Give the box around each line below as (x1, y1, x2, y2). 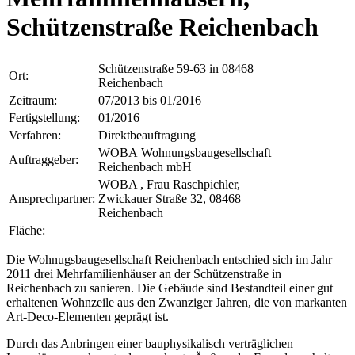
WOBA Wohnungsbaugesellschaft (98, 145, 271, 159)
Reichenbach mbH (98, 159, 192, 174)
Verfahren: (9, 128, 61, 142)
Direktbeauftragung (98, 128, 196, 142)
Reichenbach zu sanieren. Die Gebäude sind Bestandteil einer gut (6, 281, 333, 295)
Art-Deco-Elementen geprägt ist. (6, 309, 169, 323)
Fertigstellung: (9, 110, 80, 124)
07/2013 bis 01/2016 (98, 93, 201, 107)
